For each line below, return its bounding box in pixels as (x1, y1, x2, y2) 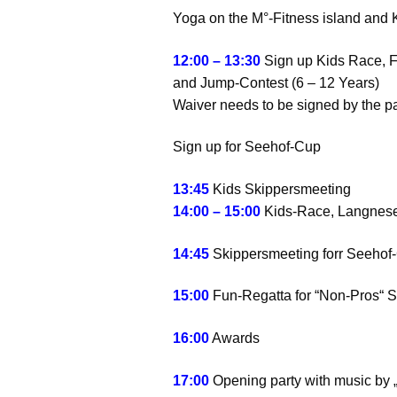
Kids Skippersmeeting (213, 182, 352, 198)
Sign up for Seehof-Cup (173, 139, 322, 155)
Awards (209, 331, 261, 346)
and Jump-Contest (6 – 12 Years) (173, 74, 380, 90)
